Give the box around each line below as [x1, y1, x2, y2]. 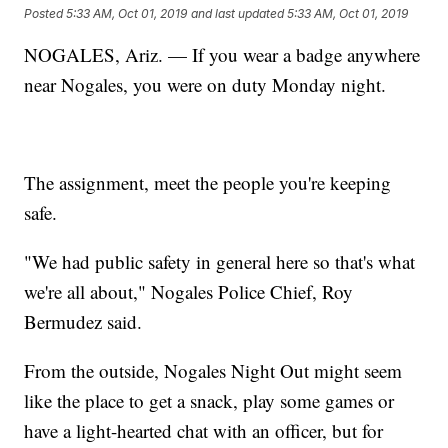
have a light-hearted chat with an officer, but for [24, 418, 384, 444]
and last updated [191, 5, 285, 21]
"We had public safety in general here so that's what [24, 249, 416, 275]
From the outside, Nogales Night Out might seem [24, 358, 403, 384]
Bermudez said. [24, 309, 143, 335]
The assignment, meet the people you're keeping [24, 170, 392, 196]
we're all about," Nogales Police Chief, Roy [24, 279, 354, 305]
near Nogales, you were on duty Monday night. [24, 72, 387, 98]
